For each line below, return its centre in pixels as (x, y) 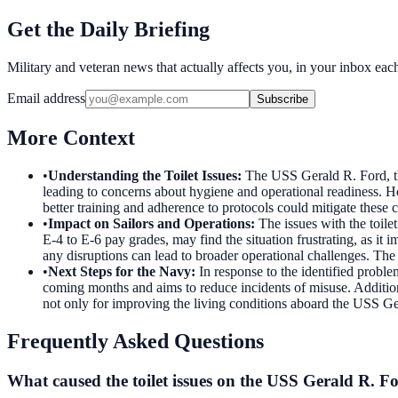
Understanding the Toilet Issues (143, 175)
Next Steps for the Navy (119, 271)
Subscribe (283, 99)
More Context (71, 137)
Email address (46, 98)
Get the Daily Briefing (108, 29)
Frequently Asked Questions (135, 341)
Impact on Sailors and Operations (149, 223)
